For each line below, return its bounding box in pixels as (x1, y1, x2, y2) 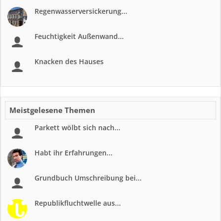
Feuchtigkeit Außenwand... (35, 32, 124, 41)
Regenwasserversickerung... (35, 6, 127, 16)
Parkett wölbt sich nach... (35, 123, 120, 132)
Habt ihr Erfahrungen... (35, 148, 112, 157)
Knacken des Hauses (35, 57, 104, 66)
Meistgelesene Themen (9, 105, 95, 115)
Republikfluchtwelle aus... (35, 198, 121, 208)
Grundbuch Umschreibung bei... (35, 173, 142, 183)
